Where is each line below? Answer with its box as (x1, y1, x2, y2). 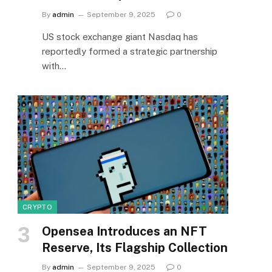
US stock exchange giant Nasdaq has (42, 31, 198, 42)
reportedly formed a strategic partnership (42, 46, 217, 56)
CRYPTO (22, 203, 52, 211)
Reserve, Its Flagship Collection (42, 240, 228, 255)
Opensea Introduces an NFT (42, 223, 207, 239)
